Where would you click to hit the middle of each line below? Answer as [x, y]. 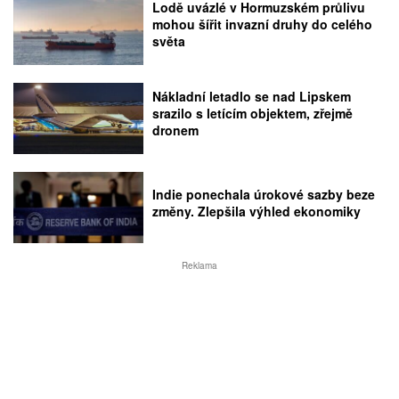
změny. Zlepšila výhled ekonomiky [257, 212]
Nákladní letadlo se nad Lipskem [252, 97]
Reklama [199, 266]
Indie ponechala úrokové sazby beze [264, 195]
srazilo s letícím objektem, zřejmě [253, 114]
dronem [176, 130]
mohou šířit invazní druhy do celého [263, 24]
